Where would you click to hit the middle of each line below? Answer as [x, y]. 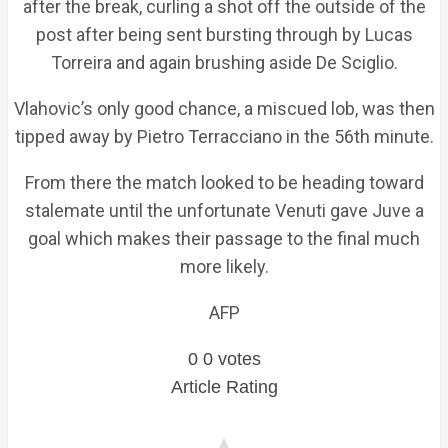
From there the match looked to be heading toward [224, 182]
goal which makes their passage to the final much [224, 238]
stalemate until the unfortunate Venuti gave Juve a [224, 210]
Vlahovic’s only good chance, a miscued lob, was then [224, 108]
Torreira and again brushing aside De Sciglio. [224, 62]
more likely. [224, 266]
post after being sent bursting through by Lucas [224, 34]
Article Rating [224, 387]
